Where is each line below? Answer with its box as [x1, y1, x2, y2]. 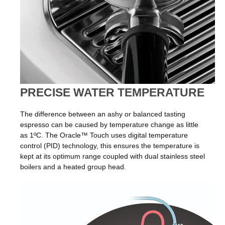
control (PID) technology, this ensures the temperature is [20, 142, 199, 150]
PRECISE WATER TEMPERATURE [20, 86, 204, 99]
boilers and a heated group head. [20, 163, 126, 171]
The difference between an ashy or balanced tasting [20, 110, 185, 119]
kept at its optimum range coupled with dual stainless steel [20, 152, 205, 161]
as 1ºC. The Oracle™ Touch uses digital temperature [20, 131, 188, 140]
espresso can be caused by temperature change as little [20, 121, 198, 129]
